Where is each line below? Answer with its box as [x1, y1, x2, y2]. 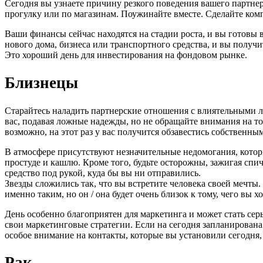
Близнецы [5, 74, 78, 92]
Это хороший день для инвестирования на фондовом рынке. [5, 50, 247, 60]
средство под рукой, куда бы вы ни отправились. [5, 167, 201, 178]
